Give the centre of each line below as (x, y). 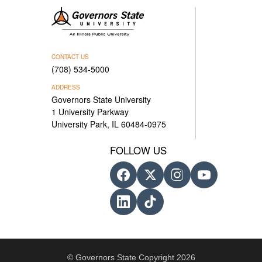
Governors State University (101, 99)
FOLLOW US (139, 150)
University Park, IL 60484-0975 (109, 124)
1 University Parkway (90, 112)
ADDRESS (66, 87)
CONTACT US (70, 57)
